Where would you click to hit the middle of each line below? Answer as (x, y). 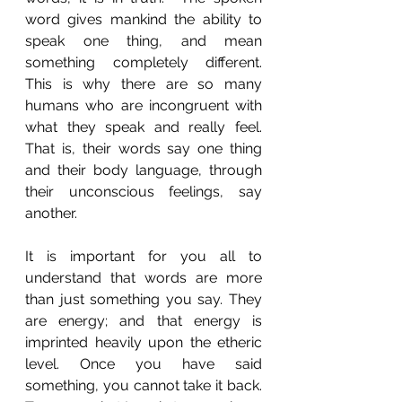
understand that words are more (144, 278)
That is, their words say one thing (144, 149)
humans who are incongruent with (144, 105)
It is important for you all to (144, 256)
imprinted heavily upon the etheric (144, 342)
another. (51, 213)
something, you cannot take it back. (144, 385)
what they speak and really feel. (144, 127)
